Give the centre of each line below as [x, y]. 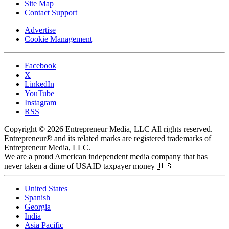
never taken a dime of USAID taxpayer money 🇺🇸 [89, 166]
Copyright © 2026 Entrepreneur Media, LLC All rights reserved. [108, 129]
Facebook [40, 66]
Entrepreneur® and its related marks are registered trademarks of [108, 139]
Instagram [40, 103]
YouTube [39, 94]
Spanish [37, 198]
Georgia [38, 207]
